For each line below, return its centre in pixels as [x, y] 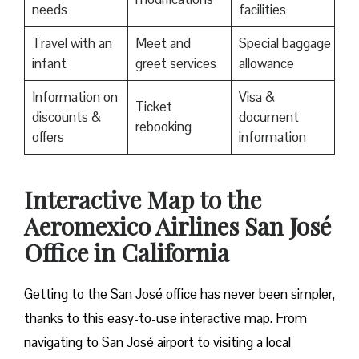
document [268, 117]
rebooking [165, 127]
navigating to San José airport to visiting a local [157, 343]
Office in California [127, 253]
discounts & [66, 117]
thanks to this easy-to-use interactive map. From [165, 319]
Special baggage [284, 44]
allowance [266, 64]
